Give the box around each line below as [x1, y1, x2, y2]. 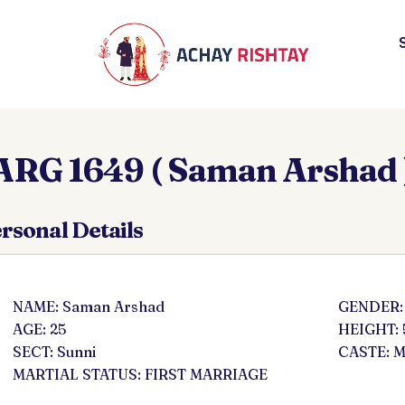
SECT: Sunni [13, 343, 96, 361]
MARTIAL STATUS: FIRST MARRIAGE [13, 365, 268, 383]
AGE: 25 [13, 320, 66, 338]
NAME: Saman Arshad [13, 297, 165, 316]
